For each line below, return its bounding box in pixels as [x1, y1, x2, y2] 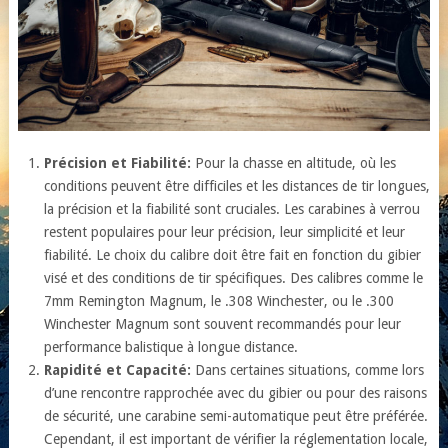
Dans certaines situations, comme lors [191, 361, 425, 378]
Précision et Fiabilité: [44, 154, 192, 171]
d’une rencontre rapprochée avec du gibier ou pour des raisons [44, 384, 428, 401]
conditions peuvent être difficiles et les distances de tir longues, [44, 177, 431, 194]
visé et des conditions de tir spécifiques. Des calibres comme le [44, 269, 424, 286]
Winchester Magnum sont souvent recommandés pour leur [44, 315, 402, 332]
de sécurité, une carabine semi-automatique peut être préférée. [44, 407, 429, 424]
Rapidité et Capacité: [44, 361, 192, 378]
